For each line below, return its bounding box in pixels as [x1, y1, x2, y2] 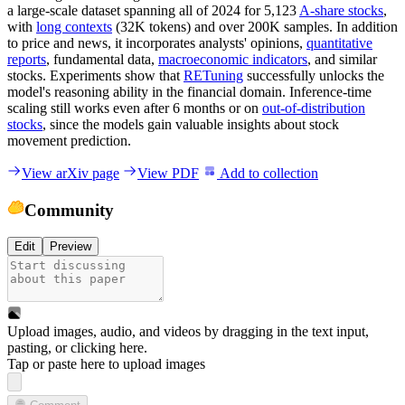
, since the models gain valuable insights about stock [42, 116, 339, 132]
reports [7, 51, 46, 67]
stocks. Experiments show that [7, 67, 184, 83]
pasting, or [7, 340, 71, 356]
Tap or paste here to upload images [7, 356, 205, 372]
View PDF [137, 165, 199, 181]
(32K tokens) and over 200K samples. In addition [112, 18, 398, 34]
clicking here [71, 340, 144, 356]
